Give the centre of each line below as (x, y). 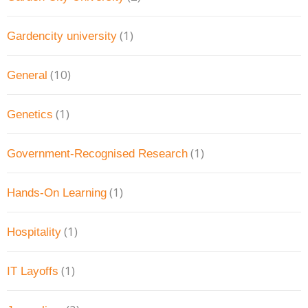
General (27, 75)
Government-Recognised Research (97, 154)
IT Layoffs (33, 272)
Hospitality (34, 232)
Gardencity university (62, 36)
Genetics (30, 115)
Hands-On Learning (57, 193)
